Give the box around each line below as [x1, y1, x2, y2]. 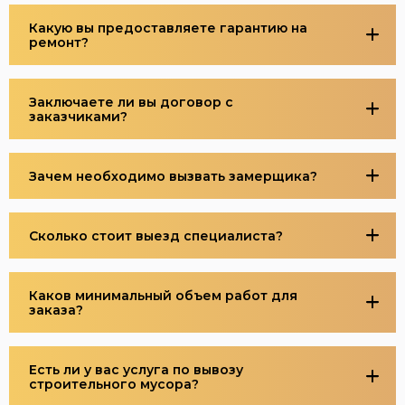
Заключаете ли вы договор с [28, 93, 233, 110]
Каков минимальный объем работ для [28, 287, 297, 304]
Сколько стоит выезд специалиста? [28, 227, 283, 244]
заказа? [28, 301, 83, 318]
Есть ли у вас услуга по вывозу [28, 361, 243, 378]
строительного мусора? [28, 375, 199, 392]
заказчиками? [28, 108, 127, 125]
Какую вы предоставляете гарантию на [28, 19, 307, 36]
